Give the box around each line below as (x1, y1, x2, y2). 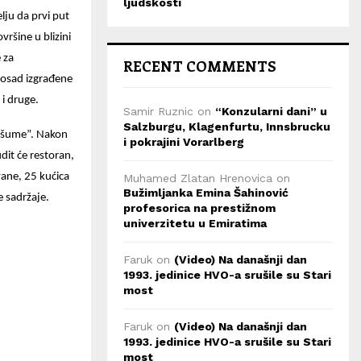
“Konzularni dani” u (215, 105, 327, 118)
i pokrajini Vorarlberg (123, 135, 244, 148)
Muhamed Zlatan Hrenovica (123, 172, 272, 185)
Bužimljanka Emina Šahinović (123, 186, 288, 199)
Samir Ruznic (123, 105, 193, 118)
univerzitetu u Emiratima (123, 217, 267, 230)
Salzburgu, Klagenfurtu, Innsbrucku (123, 120, 330, 133)
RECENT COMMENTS (123, 56, 276, 76)
